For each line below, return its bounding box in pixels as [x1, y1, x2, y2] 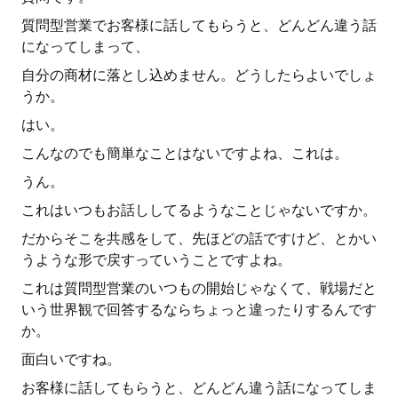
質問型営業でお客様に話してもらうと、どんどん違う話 [21, 17, 377, 34]
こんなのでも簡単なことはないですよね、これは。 [21, 145, 348, 162]
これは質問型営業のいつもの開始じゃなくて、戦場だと [21, 280, 377, 297]
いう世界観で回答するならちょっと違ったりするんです [21, 301, 377, 318]
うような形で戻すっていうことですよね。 [21, 251, 291, 268]
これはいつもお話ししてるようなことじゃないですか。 [21, 202, 377, 219]
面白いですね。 [21, 351, 121, 368]
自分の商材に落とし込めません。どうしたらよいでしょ [21, 67, 377, 84]
